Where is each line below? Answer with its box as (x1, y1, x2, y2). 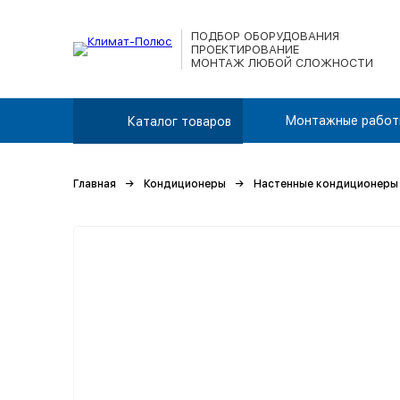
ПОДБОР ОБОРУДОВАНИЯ (191, 29, 339, 43)
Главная (73, 178, 116, 190)
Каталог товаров (127, 113, 231, 129)
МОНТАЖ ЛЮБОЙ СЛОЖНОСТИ (191, 55, 373, 70)
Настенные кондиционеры (254, 178, 398, 190)
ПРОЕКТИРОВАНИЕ (191, 42, 299, 56)
